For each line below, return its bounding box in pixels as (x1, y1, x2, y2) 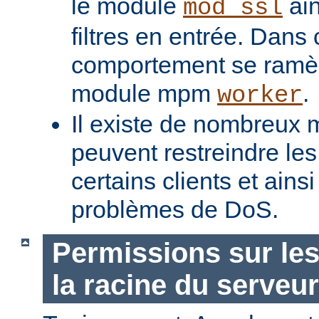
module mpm (71, 80, 217, 108)
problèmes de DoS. (71, 196, 278, 224)
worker (217, 82, 303, 110)
